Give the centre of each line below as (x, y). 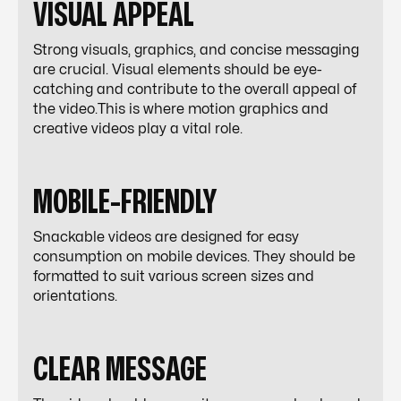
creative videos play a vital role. (138, 129)
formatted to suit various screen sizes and (174, 277)
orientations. (75, 296)
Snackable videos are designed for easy (166, 237)
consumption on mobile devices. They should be (194, 257)
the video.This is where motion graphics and (181, 109)
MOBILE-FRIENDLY (125, 203)
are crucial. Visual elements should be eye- (178, 70)
